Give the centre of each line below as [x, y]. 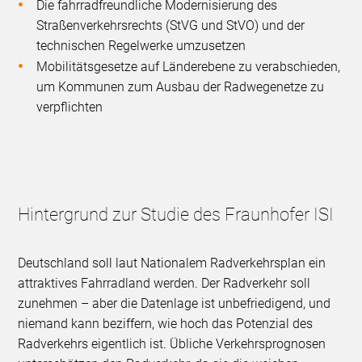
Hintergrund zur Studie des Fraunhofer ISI [176, 215]
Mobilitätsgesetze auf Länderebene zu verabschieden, [189, 67]
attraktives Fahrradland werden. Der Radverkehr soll [164, 284]
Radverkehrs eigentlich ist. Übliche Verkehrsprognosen [172, 344]
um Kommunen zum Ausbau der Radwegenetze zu [181, 87]
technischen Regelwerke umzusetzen [141, 46]
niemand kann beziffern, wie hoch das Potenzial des [166, 324]
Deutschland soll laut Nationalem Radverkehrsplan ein [172, 263]
